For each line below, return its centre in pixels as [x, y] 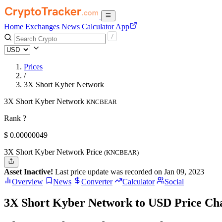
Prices [33, 67]
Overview [28, 182]
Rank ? [15, 118]
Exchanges [42, 27]
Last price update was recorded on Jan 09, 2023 [129, 172]
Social [174, 182]
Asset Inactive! [28, 172]
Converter [97, 182]
